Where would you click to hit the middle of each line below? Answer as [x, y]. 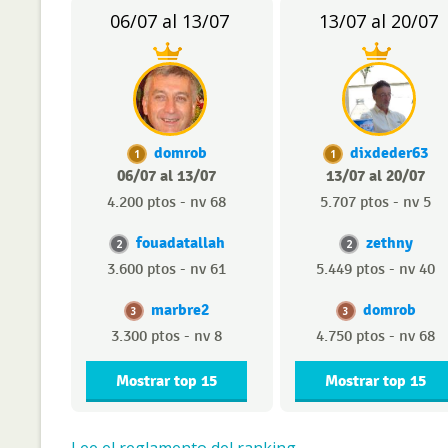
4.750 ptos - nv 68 [375, 336]
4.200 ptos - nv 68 [166, 202]
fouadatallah [180, 243]
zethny [389, 243]
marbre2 [180, 310]
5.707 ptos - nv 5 [375, 202]
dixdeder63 [389, 153]
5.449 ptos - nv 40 [375, 269]
